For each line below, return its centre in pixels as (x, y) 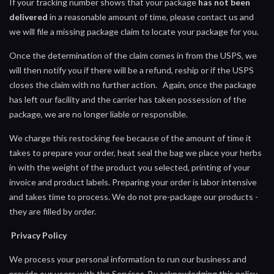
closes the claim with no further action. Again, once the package (133, 84)
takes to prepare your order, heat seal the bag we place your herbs (135, 152)
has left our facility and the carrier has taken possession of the (128, 99)
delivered (28, 17)
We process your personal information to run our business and (128, 259)
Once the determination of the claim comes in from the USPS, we (133, 55)
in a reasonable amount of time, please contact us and (151, 17)
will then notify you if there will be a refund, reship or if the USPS (131, 70)
